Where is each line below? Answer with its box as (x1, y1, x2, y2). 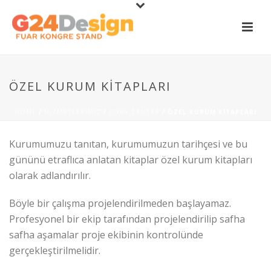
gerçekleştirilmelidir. (9, 244, 100, 257)
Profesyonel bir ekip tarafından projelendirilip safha (9, 212, 245, 226)
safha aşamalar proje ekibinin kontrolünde (9, 228, 203, 241)
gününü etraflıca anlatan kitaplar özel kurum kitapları (9, 153, 252, 166)
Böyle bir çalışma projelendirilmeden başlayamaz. (9, 197, 231, 210)
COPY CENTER (109, 108, 160, 116)
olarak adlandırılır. (9, 169, 91, 182)
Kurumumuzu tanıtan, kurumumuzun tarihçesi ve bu (9, 137, 247, 151)
